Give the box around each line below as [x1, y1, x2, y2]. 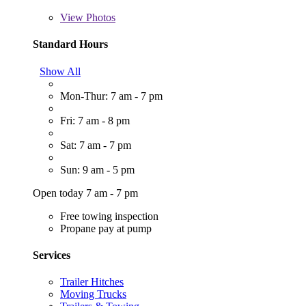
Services [33, 249, 70, 261]
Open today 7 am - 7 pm [33, 186, 138, 199]
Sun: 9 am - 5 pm [60, 163, 135, 176]
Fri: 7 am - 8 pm [60, 114, 130, 126]
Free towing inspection [60, 210, 158, 222]
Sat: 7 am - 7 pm [60, 139, 131, 151]
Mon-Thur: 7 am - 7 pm [60, 89, 163, 102]
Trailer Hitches [60, 276, 124, 288]
